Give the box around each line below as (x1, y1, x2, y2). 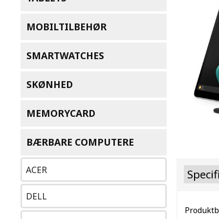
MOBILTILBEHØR (26, 20, 107, 33)
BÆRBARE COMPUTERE (26, 135, 134, 149)
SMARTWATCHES (26, 48, 104, 62)
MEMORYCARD (26, 106, 95, 120)
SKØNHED (26, 77, 73, 91)
